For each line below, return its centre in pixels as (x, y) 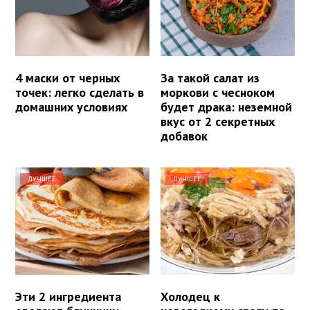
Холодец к (191, 296)
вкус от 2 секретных (218, 121)
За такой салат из (210, 77)
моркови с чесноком (218, 92)
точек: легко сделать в (80, 92)
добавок (184, 136)
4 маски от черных (67, 77)
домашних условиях (71, 107)
